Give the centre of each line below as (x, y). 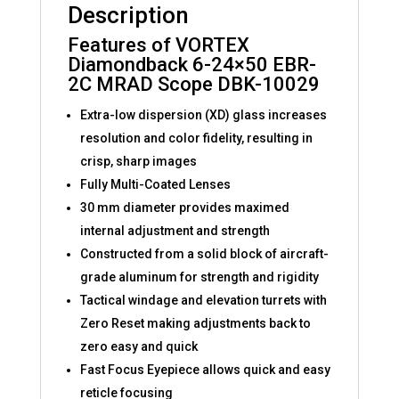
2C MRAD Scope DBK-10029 (193, 84)
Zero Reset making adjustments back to (195, 323)
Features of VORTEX (158, 45)
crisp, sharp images (138, 161)
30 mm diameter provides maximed (184, 207)
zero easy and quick (138, 346)
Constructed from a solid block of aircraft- (204, 253)
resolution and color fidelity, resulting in (196, 138)
